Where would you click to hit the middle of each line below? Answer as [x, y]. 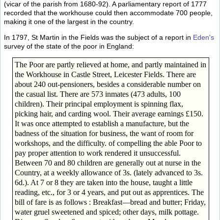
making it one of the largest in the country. [69, 21]
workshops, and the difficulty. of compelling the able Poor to [108, 143]
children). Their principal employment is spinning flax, [99, 104]
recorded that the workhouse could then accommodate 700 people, [108, 13]
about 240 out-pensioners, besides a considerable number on [108, 84]
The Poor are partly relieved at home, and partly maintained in [110, 65]
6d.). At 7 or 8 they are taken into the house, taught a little [103, 183]
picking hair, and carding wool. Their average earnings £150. [109, 114]
